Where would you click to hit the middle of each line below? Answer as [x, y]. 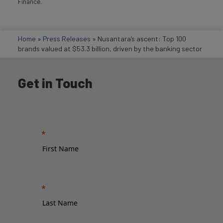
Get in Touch [55, 82]
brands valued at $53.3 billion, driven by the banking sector [110, 49]
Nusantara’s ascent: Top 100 [142, 39]
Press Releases [67, 39]
